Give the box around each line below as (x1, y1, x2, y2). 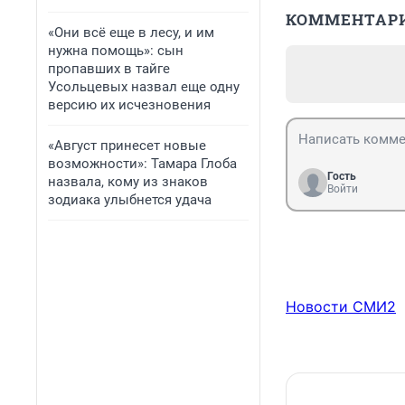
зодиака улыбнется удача (48, 192, 212, 208)
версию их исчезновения (48, 97, 211, 113)
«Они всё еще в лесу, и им (48, 24, 214, 41)
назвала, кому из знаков (48, 174, 208, 190)
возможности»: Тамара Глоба (48, 155, 237, 172)
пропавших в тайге (48, 61, 170, 77)
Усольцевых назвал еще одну (48, 79, 240, 95)
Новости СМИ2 (286, 297, 396, 316)
